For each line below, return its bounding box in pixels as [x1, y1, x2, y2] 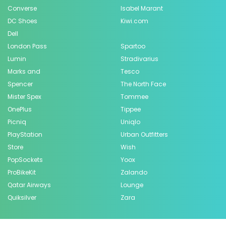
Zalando [121, 167, 147, 177]
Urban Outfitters [121, 130, 168, 139]
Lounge [121, 180, 143, 189]
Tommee [121, 92, 148, 101]
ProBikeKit [8, 167, 36, 177]
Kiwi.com [121, 16, 148, 25]
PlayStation [8, 130, 42, 139]
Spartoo [121, 41, 145, 50]
